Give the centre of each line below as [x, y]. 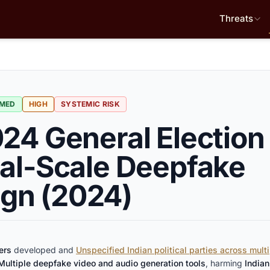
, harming [225, 263]
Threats [236, 18]
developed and [44, 250]
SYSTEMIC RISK [90, 104]
